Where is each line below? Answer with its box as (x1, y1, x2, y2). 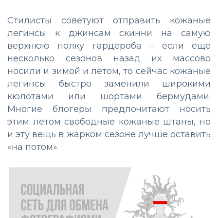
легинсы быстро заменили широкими (7, 78, 211, 90)
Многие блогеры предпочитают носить (7, 104, 211, 115)
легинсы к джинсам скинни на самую (7, 28, 211, 39)
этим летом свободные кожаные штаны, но (7, 116, 211, 127)
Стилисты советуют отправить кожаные (7, 15, 211, 26)
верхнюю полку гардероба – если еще (7, 40, 211, 52)
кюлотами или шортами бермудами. (7, 91, 211, 102)
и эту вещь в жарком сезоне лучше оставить (7, 129, 211, 140)
